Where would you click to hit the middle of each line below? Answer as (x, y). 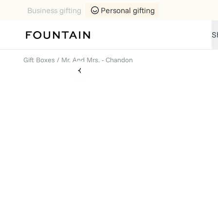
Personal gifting (128, 10)
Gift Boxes (39, 60)
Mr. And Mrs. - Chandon (97, 60)
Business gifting (54, 10)
